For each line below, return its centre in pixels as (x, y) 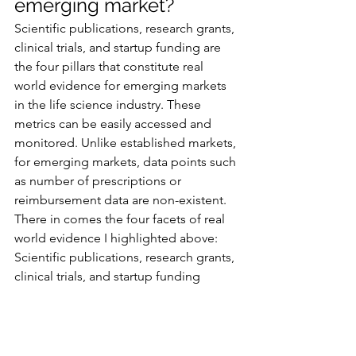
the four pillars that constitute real (110, 66)
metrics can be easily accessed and (114, 123)
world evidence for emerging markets (122, 85)
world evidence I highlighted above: (118, 238)
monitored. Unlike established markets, (127, 142)
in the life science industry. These (109, 104)
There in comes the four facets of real (121, 219)
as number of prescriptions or (99, 180)
